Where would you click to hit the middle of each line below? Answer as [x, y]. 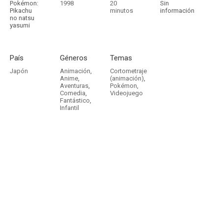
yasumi [20, 25]
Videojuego [126, 93]
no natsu [22, 18]
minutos [122, 11]
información [177, 11]
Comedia [73, 93]
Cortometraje [128, 71]
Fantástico [75, 100]
